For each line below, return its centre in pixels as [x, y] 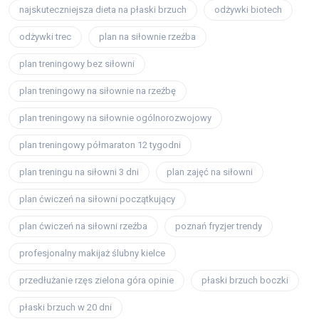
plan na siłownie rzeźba [147, 37]
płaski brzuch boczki [245, 281]
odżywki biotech [248, 10]
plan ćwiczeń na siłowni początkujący [97, 199]
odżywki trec [45, 37]
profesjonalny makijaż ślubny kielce [92, 253]
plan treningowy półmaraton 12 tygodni [100, 145]
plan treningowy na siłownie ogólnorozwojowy [115, 118]
